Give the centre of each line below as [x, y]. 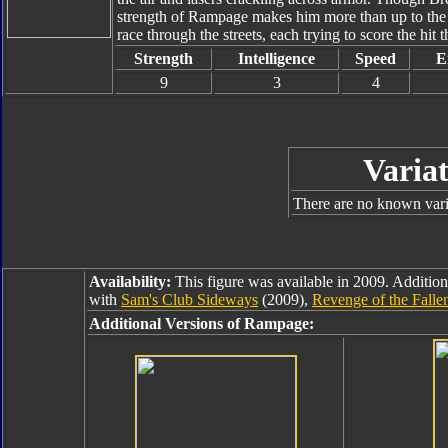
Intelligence [276, 58]
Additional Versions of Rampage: [201, 323]
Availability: [130, 281]
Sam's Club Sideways [189, 299]
